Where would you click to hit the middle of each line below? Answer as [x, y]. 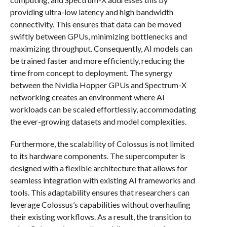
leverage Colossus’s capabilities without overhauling [100, 204]
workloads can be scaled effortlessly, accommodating [103, 109]
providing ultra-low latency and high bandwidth [91, 12]
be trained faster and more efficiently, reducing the [97, 61]
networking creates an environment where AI [87, 97]
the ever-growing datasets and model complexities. [98, 121]
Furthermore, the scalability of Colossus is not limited [102, 144]
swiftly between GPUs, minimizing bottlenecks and [98, 36]
